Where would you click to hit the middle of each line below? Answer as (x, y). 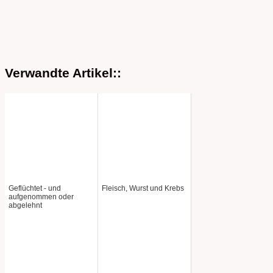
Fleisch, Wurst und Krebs (143, 188)
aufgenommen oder (41, 197)
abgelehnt (25, 205)
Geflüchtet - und (35, 188)
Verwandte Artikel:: (63, 73)
